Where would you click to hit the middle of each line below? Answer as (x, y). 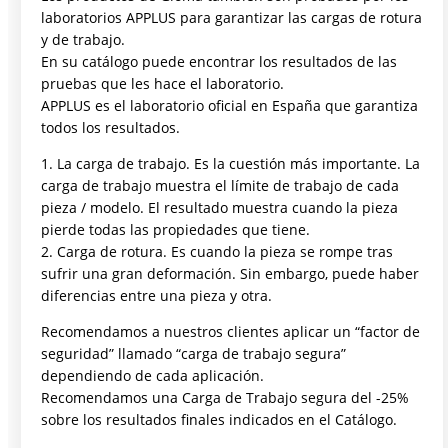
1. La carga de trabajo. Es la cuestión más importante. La (231, 164)
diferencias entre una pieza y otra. (157, 296)
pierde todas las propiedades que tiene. (176, 230)
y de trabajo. (83, 40)
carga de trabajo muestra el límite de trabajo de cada (220, 186)
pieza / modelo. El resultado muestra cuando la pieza (220, 208)
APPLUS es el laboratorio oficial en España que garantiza (230, 106)
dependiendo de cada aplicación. (153, 375)
